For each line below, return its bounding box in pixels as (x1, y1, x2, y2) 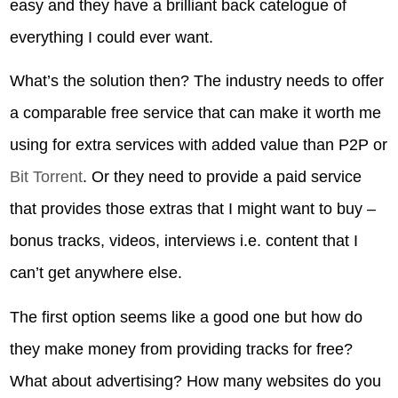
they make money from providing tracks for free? (10, 339, 354, 358)
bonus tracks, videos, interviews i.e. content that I (10, 232, 359, 251)
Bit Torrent (10, 168, 84, 187)
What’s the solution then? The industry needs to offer (10, 72, 385, 91)
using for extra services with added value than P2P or (10, 136, 388, 155)
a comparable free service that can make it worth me (10, 104, 382, 123)
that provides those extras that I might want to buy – (10, 200, 377, 219)
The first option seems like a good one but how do (10, 307, 363, 326)
